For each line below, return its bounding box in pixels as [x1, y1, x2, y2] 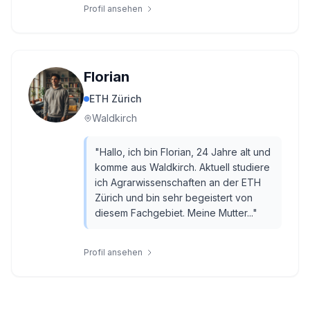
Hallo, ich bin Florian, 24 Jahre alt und [100, 146, 271, 158]
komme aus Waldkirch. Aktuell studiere [95, 161, 270, 173]
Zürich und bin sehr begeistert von [95, 192, 253, 203]
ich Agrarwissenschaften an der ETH [95, 176, 261, 188]
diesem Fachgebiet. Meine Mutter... [95, 207, 253, 219]
